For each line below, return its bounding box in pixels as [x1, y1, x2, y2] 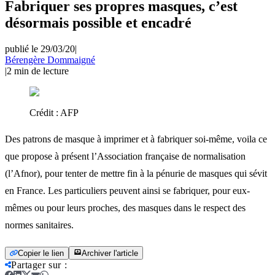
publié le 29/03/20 [5, 43, 75, 54]
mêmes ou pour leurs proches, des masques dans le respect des [5, 202, 246, 213]
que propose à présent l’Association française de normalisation [5, 150, 246, 161]
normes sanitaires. [5, 219, 74, 230]
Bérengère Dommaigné [5, 54, 95, 65]
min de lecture [14, 65, 69, 76]
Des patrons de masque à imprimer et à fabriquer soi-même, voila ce [5, 133, 267, 144]
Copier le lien [18, 248, 64, 258]
